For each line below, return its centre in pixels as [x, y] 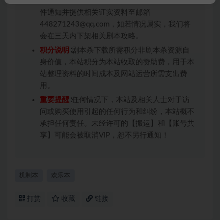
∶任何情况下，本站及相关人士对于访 [129, 100]
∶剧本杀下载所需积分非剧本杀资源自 [129, 50]
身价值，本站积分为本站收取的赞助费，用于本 [117, 62]
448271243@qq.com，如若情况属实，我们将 [115, 24]
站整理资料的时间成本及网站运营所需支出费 [113, 74]
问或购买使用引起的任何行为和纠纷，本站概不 [117, 112]
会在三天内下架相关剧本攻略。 [91, 36]
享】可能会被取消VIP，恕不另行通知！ [104, 135]
